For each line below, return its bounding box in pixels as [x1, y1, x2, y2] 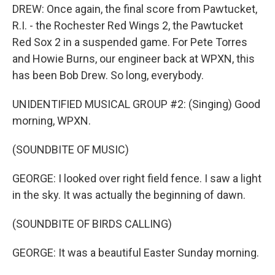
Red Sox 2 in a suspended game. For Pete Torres [12, 36, 247, 48]
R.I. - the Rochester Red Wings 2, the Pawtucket [12, 19, 243, 32]
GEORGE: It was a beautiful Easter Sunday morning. [12, 246, 259, 259]
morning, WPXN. [12, 114, 91, 127]
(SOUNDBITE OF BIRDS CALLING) [12, 217, 172, 230]
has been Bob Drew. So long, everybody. [12, 69, 204, 82]
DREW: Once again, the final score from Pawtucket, [12, 2, 257, 15]
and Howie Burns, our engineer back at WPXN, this [12, 52, 255, 65]
